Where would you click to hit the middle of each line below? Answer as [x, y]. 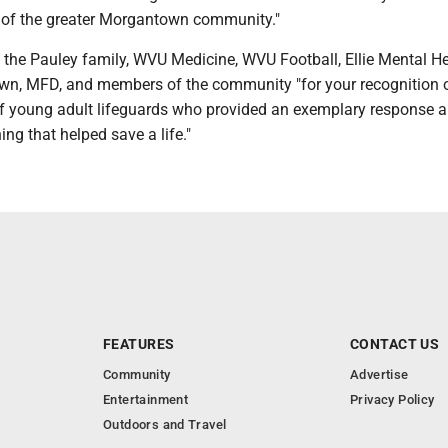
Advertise [379, 374]
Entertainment [146, 399]
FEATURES [139, 344]
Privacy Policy [392, 399]
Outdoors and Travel [165, 424]
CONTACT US [395, 344]
